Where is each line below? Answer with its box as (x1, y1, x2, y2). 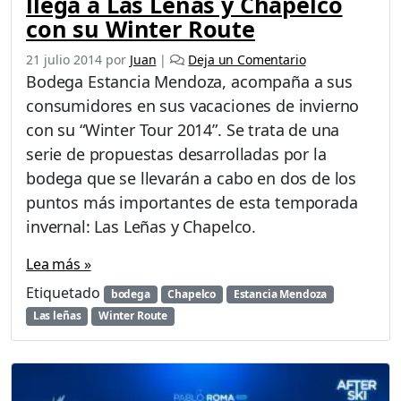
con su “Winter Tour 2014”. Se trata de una (26, 119, 340, 141)
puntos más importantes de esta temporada (26, 192, 358, 214)
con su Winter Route (26, 13, 255, 45)
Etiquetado (26, 283, 104, 303)
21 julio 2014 (26, 51, 102, 69)
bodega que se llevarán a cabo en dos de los (26, 167, 357, 190)
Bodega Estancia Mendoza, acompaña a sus (26, 71, 353, 93)
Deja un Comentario (188, 51, 306, 69)
